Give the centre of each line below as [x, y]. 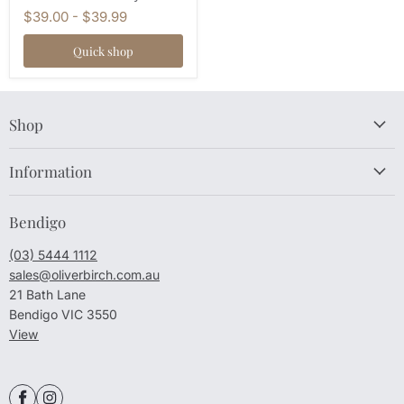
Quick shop [103, 50]
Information [50, 171]
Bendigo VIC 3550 [63, 314]
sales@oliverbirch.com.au [84, 274]
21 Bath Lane [47, 294]
